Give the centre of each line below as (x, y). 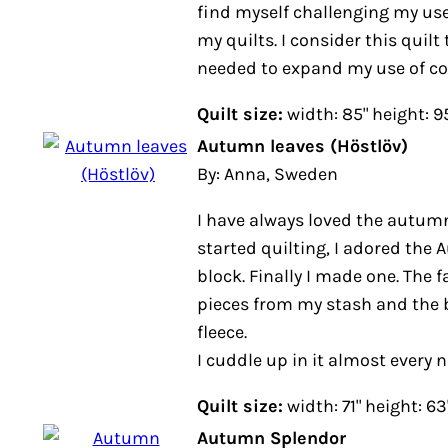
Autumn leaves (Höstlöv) (302, 146)
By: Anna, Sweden (267, 174)
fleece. (222, 332)
